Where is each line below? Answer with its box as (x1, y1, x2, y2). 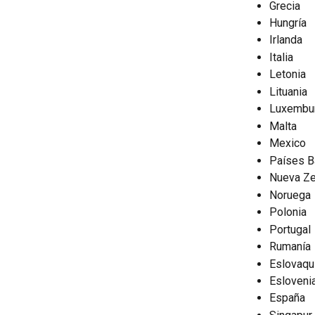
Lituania (269, 84, 307, 98)
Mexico (269, 136, 306, 150)
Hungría (269, 15, 307, 30)
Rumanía (269, 240, 311, 254)
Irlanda (269, 33, 302, 47)
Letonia (269, 67, 306, 82)
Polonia (269, 205, 307, 219)
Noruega (269, 188, 311, 202)
